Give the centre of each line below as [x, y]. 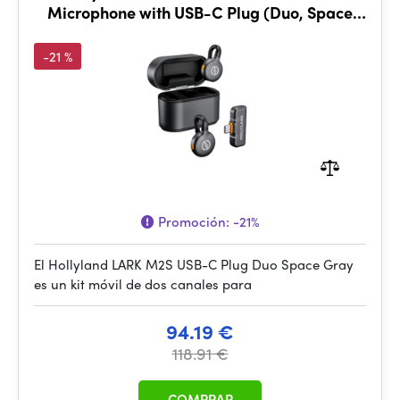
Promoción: [194, 221]
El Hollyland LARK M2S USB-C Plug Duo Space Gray [194, 264]
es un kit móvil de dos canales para [143, 284]
